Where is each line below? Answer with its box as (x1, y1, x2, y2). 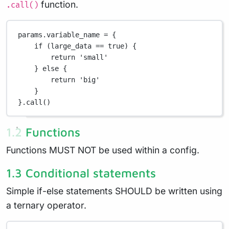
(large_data (42, 41, 96, 50)
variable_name (47, 30, 104, 39)
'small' (79, 53, 108, 61)
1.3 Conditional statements (6, 166, 156, 180)
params (18, 30, 43, 39)
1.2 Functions (6, 125, 80, 139)
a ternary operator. (6, 200, 86, 211)
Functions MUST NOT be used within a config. (6, 145, 199, 155)
